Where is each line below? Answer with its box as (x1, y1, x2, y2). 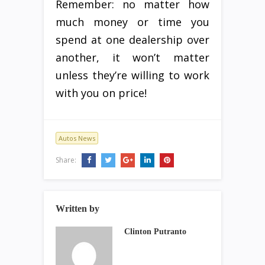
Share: (56, 155, 78, 166)
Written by (56, 203, 99, 214)
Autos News (59, 134, 95, 143)
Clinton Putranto (124, 227, 186, 237)
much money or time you (56, 15, 209, 30)
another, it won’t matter (56, 50, 209, 65)
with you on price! (56, 86, 147, 101)
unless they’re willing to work (56, 68, 209, 83)
